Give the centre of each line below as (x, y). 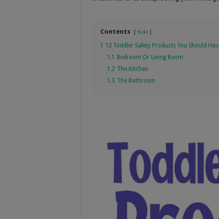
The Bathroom (136, 80)
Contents (115, 31)
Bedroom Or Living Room (150, 57)
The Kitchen (132, 69)
